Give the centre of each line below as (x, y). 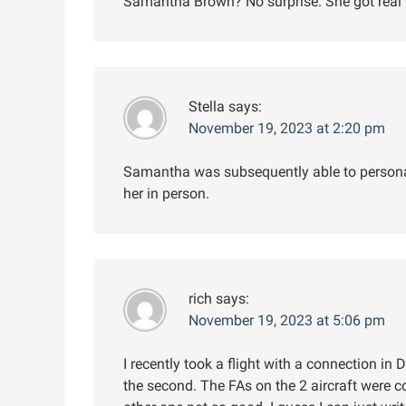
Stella (207, 106)
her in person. (166, 193)
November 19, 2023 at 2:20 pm (287, 128)
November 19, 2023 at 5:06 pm (287, 320)
